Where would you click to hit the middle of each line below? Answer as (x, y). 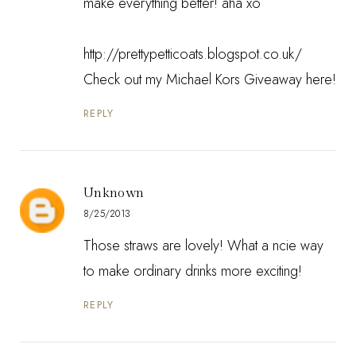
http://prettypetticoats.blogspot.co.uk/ (193, 54)
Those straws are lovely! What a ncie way (203, 246)
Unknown (114, 194)
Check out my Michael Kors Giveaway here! (210, 80)
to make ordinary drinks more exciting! (193, 271)
